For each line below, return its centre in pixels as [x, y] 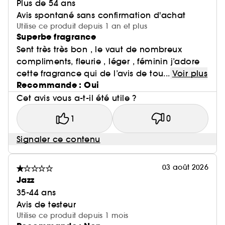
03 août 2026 [185, 167]
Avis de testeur [46, 205]
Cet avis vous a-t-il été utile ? [77, 98]
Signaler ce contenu [59, 139]
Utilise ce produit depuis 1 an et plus [82, 26]
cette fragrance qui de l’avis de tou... [93, 74]
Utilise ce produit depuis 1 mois [73, 216]
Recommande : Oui [58, 85]
